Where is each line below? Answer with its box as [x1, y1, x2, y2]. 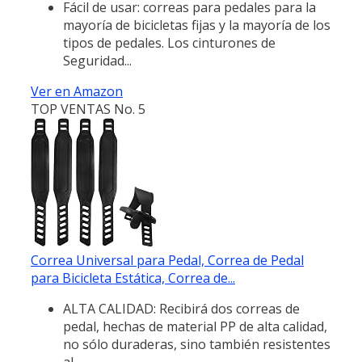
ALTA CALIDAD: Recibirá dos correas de [63, 299, 300, 318]
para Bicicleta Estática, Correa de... [31, 268, 235, 287]
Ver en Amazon [31, 82, 123, 100]
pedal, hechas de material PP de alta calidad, [63, 317, 327, 335]
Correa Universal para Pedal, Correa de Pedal [31, 250, 304, 269]
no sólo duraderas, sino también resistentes [63, 335, 330, 353]
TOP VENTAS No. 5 [31, 99, 145, 118]
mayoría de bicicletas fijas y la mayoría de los [63, 15, 330, 34]
